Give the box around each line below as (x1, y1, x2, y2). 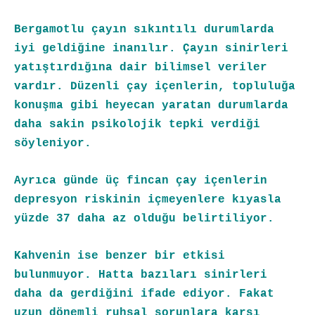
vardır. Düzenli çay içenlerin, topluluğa (14, 80, 295, 94)
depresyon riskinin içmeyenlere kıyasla (14, 193, 281, 207)
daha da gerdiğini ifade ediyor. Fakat (14, 288, 274, 301)
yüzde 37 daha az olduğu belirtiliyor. (14, 212, 274, 226)
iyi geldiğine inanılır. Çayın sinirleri (14, 42, 288, 56)
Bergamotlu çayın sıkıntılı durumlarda (14, 23, 274, 37)
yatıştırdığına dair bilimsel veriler (14, 61, 267, 75)
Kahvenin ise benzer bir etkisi (14, 250, 225, 263)
